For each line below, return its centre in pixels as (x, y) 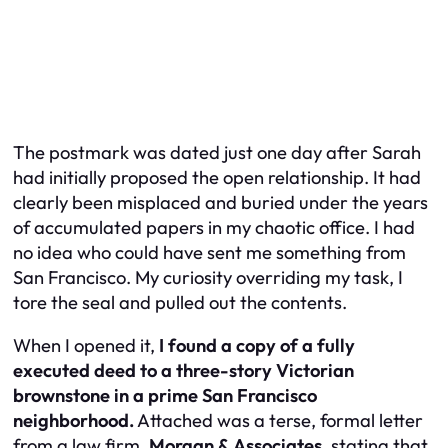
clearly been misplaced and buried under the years (220, 202)
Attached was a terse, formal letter (278, 421)
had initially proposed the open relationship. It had (217, 177)
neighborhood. (73, 421)
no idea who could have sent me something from (209, 252)
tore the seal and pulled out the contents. (180, 302)
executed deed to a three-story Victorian (183, 371)
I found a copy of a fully (257, 346)
